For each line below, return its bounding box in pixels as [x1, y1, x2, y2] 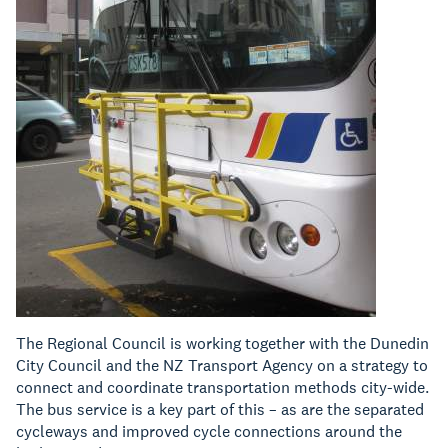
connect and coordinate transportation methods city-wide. [16, 377, 429, 398]
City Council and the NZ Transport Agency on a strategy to [16, 355, 428, 376]
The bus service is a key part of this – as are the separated [16, 399, 424, 420]
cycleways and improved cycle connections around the [16, 421, 402, 442]
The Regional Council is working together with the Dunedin [16, 333, 429, 354]
